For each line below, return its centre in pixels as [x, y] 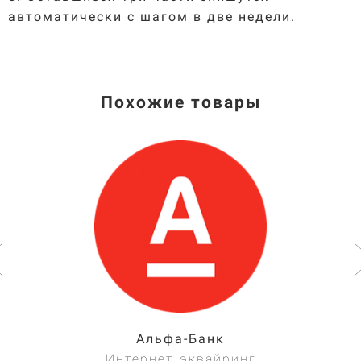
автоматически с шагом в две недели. [152, 16]
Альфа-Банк [180, 338]
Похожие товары [180, 102]
